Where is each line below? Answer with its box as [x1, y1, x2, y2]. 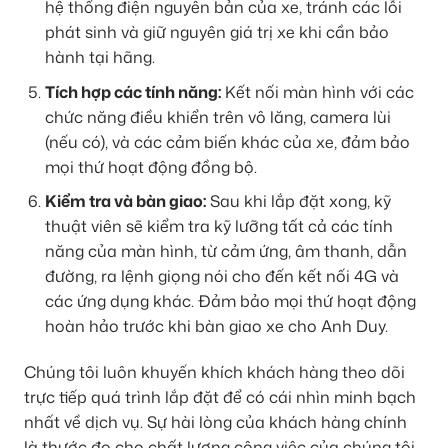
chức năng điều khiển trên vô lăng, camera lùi [44, 105, 391, 128]
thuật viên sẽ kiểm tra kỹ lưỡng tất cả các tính [44, 215, 393, 238]
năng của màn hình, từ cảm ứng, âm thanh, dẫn [44, 240, 407, 263]
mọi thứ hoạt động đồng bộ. [44, 155, 257, 178]
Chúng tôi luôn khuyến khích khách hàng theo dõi [24, 361, 405, 384]
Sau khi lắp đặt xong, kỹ [205, 190, 391, 213]
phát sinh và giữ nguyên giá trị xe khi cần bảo [44, 21, 389, 44]
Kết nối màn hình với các [220, 80, 414, 103]
